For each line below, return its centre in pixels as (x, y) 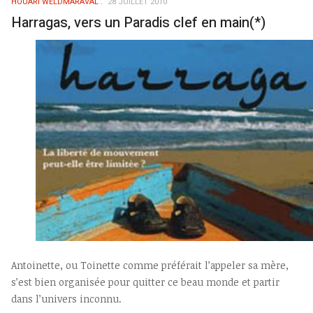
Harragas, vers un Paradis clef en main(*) (138, 22)
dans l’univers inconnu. (66, 299)
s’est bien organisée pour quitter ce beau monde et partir (145, 282)
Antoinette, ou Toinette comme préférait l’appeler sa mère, (150, 265)
